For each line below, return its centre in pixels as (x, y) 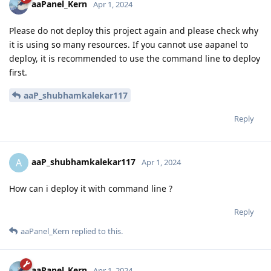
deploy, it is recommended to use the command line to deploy (135, 58)
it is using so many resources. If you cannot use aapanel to (129, 44)
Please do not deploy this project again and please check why (134, 30)
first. (18, 72)
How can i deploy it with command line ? (91, 189)
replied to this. (96, 231)
